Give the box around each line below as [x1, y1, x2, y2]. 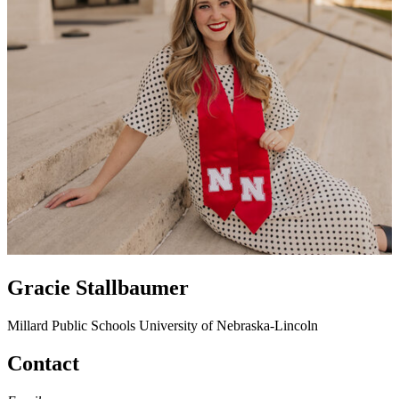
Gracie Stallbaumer [7, 275, 189, 299]
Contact [7, 351, 79, 375]
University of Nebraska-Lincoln [139, 317, 318, 333]
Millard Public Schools [7, 317, 135, 333]
